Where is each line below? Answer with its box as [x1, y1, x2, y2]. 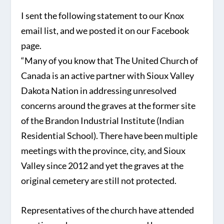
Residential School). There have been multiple [21, 130, 198, 141]
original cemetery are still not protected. [21, 175, 177, 186]
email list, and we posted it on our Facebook [21, 25, 189, 36]
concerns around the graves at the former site [21, 100, 196, 111]
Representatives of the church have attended [21, 204, 194, 215]
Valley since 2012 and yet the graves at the [21, 160, 184, 171]
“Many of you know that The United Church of [21, 55, 198, 66]
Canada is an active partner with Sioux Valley [21, 70, 194, 81]
